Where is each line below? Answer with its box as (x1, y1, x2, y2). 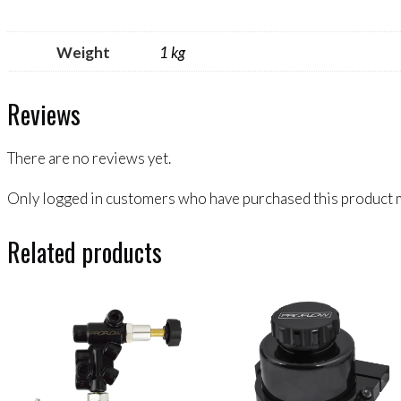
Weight (56, 43, 110, 63)
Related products (7, 233, 162, 270)
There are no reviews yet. (7, 148, 171, 167)
